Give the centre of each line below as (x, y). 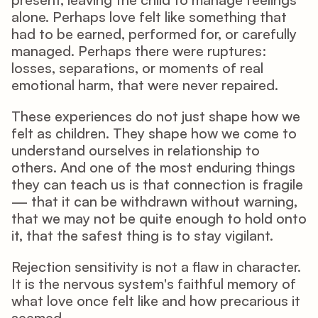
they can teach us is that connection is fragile (157, 184)
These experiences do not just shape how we (156, 116)
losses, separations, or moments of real (137, 68)
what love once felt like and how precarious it (156, 301)
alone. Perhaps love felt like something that (149, 17)
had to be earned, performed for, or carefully (154, 34)
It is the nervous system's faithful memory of (154, 284)
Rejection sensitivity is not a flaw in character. (156, 267)
